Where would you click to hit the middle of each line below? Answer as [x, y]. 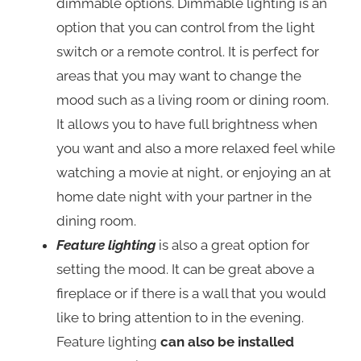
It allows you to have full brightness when [187, 124]
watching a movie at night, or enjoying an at [194, 173]
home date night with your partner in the [184, 197]
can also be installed [227, 342]
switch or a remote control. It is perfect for [188, 52]
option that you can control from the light [186, 28]
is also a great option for [232, 245]
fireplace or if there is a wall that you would [191, 294]
